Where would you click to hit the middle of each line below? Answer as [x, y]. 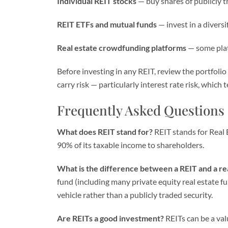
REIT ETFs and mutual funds [107, 24]
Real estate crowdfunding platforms [122, 48]
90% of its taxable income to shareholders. [131, 145]
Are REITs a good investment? [110, 218]
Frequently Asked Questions [141, 110]
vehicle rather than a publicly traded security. [135, 195]
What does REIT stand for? [105, 132]
